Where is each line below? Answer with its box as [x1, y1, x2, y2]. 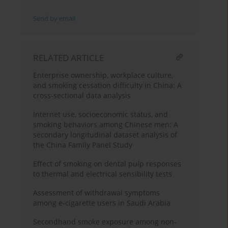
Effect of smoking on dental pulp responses [33, 159, 182, 169]
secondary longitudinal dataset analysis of [33, 130, 178, 140]
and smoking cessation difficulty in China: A [33, 80, 182, 91]
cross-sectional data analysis [33, 91, 131, 101]
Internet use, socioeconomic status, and [33, 109, 168, 120]
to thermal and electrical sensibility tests [33, 169, 173, 179]
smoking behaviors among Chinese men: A [33, 120, 179, 130]
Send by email [33, 14, 76, 23]
